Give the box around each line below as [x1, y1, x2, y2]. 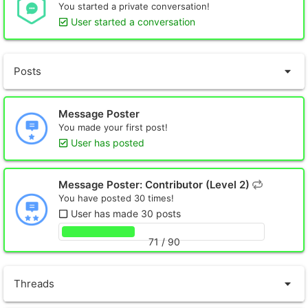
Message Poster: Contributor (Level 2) [58, 178, 252, 192]
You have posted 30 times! [58, 192, 174, 204]
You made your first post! [58, 121, 168, 133]
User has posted [71, 136, 144, 148]
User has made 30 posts [71, 208, 181, 220]
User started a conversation [71, 16, 195, 28]
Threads [14, 276, 54, 290]
